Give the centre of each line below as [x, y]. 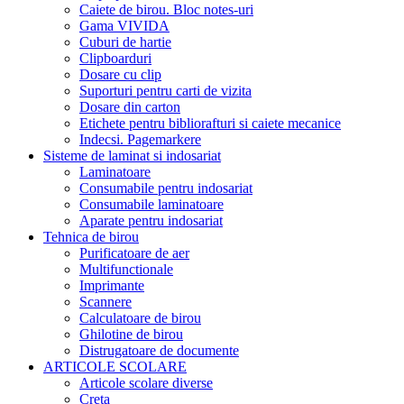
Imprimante [112, 286]
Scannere [106, 302]
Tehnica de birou [91, 237]
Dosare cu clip [120, 75]
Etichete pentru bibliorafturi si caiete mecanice [210, 124]
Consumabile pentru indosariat [166, 188]
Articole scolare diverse [146, 383]
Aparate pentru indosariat [151, 221]
